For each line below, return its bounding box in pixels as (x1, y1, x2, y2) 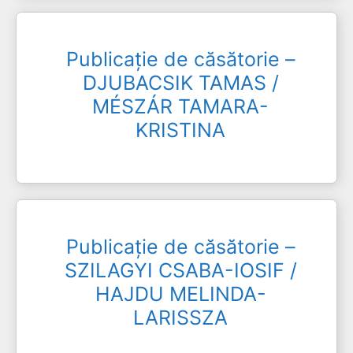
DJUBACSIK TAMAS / (82, 70, 279, 95)
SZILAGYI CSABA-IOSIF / (64, 258, 297, 282)
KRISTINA (136, 117, 225, 142)
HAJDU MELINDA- (95, 282, 266, 306)
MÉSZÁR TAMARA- (92, 94, 269, 118)
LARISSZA (133, 306, 228, 329)
